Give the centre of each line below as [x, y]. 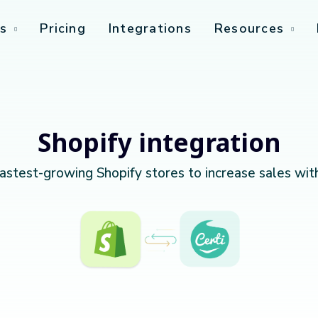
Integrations [150, 29]
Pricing [63, 29]
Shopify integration [159, 142]
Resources [249, 29]
